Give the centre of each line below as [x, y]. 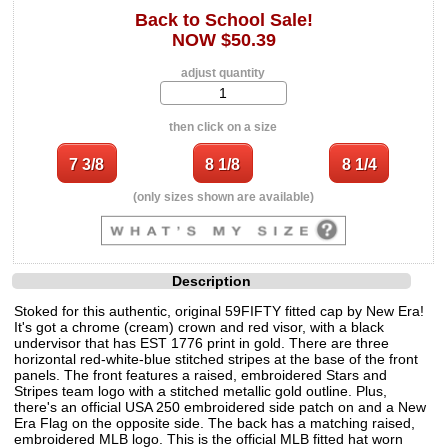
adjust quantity [223, 72]
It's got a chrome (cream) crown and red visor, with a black [199, 326]
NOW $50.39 [223, 39]
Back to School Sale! [223, 19]
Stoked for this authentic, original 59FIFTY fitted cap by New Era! [219, 310]
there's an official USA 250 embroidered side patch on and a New [220, 406]
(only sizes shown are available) [224, 196]
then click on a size [223, 126]
